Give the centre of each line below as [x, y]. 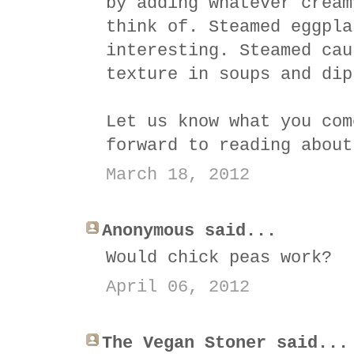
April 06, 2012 [178, 287]
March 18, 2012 [178, 175]
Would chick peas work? [219, 258]
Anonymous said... [189, 231]
